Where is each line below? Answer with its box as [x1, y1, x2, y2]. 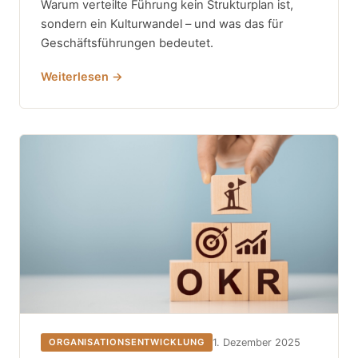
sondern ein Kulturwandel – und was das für [41, 16, 283, 31]
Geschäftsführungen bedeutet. [41, 35, 213, 50]
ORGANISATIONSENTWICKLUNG [49, 336, 205, 348]
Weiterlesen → [41, 69, 123, 83]
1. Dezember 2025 [212, 336, 300, 348]
